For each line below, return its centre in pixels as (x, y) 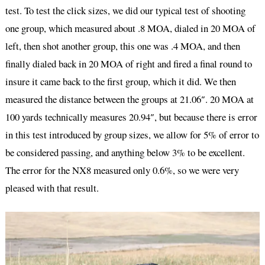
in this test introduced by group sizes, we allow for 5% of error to (132, 134)
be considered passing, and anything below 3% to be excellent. (125, 152)
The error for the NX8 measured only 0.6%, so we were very (122, 170)
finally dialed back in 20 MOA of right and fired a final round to (128, 63)
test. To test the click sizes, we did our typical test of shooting (125, 10)
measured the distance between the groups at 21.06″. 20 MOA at (129, 99)
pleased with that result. (52, 188)
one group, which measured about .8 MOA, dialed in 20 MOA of (130, 28)
